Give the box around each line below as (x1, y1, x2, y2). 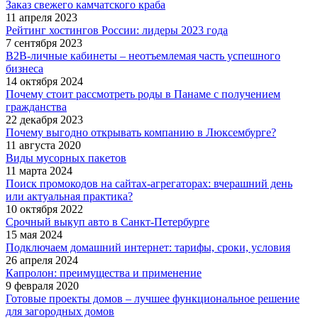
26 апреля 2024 (6, 254, 78, 267)
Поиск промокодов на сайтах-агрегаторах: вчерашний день (6, 177, 292, 190)
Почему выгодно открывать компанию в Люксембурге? (6, 126, 276, 139)
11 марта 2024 (6, 165, 72, 177)
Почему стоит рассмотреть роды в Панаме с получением (6, 88, 280, 101)
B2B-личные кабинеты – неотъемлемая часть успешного (6, 50, 280, 62)
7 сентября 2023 (6, 37, 82, 50)
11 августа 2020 (6, 139, 81, 152)
